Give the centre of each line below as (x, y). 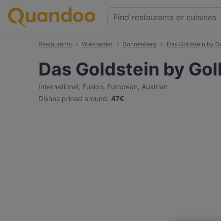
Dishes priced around (73, 98)
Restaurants (55, 44)
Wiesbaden (97, 44)
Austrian (155, 87)
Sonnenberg (140, 44)
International (58, 87)
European (122, 87)
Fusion (93, 87)
